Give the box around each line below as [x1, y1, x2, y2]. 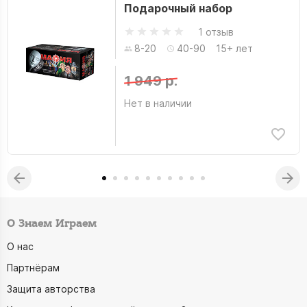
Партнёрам [7, 262, 60, 273]
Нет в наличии [123, 97, 192, 109]
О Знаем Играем [7, 217, 97, 231]
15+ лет [215, 42, 253, 54]
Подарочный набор [123, 1, 232, 15]
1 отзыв [197, 25, 234, 38]
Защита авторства [7, 283, 95, 295]
